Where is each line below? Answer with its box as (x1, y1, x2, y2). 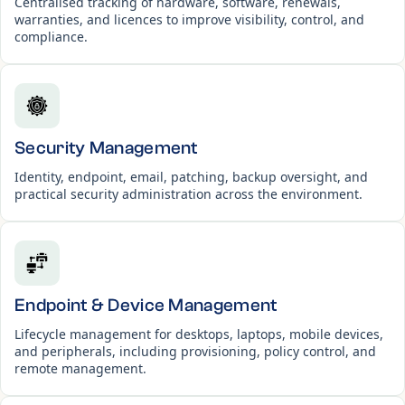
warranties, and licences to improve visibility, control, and (14, 10, 364, 28)
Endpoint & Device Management (14, 294, 278, 316)
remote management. (14, 359, 146, 377)
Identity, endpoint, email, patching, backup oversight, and (14, 167, 368, 185)
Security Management (14, 137, 198, 158)
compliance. (14, 27, 88, 45)
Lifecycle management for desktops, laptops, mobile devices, (14, 325, 383, 343)
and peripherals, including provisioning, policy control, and (14, 342, 376, 360)
